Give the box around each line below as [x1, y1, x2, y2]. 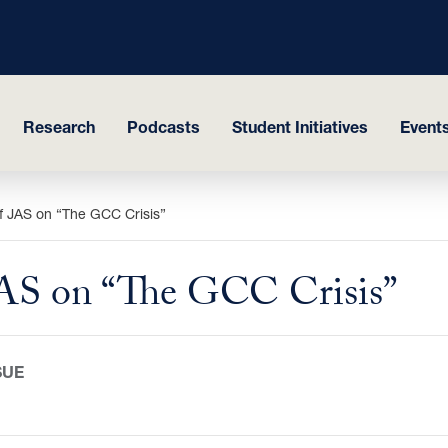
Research [23, 117, 95, 136]
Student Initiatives [232, 117, 368, 136]
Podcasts [127, 117, 200, 136]
